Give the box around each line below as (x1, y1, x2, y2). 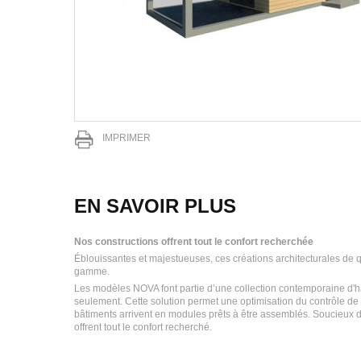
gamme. (74, 266, 110, 277)
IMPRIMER (102, 132, 151, 143)
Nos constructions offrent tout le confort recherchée (74, 236, 313, 247)
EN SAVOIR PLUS (74, 195, 236, 217)
